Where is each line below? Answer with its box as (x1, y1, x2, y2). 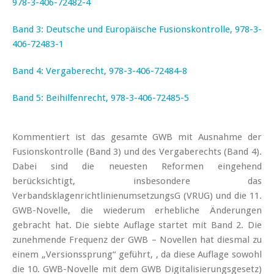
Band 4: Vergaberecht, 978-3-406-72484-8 (12, 65, 187, 76)
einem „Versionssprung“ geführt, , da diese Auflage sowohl (12, 248, 262, 260)
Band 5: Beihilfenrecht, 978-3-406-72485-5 (12, 92, 189, 103)
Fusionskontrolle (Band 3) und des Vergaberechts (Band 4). (12, 146, 262, 157)
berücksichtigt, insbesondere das (12, 175, 262, 187)
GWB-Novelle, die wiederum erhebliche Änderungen (12, 204, 262, 216)
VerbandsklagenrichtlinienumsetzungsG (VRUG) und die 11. (12, 190, 262, 201)
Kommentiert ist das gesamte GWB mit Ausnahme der (12, 131, 262, 143)
